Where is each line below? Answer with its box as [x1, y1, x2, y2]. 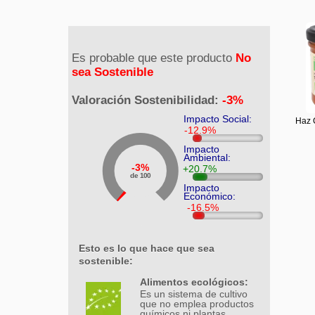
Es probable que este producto [72, 51, 236, 65]
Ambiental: [183, 152, 231, 164]
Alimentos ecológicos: [139, 276, 248, 288]
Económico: [183, 191, 236, 202]
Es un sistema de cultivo [139, 288, 247, 300]
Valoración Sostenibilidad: [72, 94, 222, 108]
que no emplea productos [139, 298, 254, 310]
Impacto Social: [183, 113, 252, 125]
